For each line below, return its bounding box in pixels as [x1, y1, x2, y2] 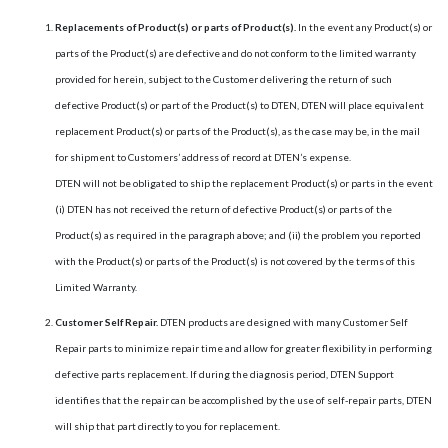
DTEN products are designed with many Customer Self [158, 316, 408, 328]
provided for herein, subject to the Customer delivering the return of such [55, 73, 392, 85]
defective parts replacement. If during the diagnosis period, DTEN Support [55, 368, 394, 380]
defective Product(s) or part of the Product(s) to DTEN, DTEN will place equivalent [55, 99, 424, 111]
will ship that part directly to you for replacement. [55, 420, 280, 432]
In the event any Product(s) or [298, 21, 432, 33]
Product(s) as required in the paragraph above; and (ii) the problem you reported [55, 229, 421, 241]
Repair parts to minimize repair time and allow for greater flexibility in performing [55, 342, 432, 354]
